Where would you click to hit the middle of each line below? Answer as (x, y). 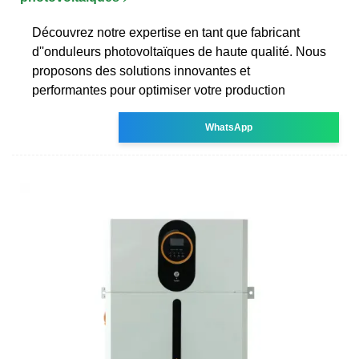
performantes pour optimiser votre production (159, 90)
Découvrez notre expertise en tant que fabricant (166, 32)
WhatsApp (229, 127)
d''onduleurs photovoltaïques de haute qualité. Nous (179, 51)
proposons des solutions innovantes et (141, 71)
